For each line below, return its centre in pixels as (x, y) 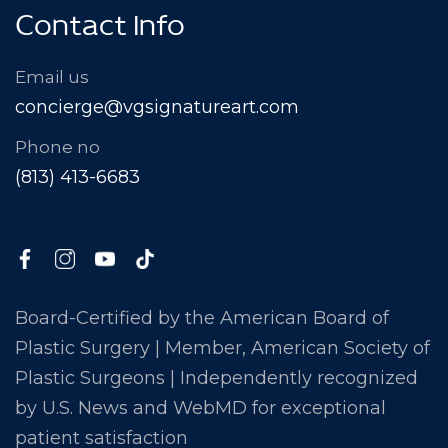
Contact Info (100, 32)
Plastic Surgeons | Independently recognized (216, 377)
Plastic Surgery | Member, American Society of (222, 347)
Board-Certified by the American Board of (202, 317)
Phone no (57, 146)
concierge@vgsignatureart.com (157, 106)
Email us (52, 76)
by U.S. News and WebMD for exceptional (200, 407)
